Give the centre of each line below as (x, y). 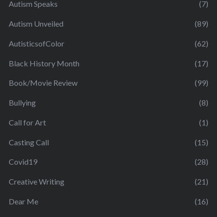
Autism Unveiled (36, 23)
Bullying (22, 103)
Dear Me (23, 201)
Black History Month (44, 63)
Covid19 (23, 162)
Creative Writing (36, 182)
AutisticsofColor (36, 43)
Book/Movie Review (43, 83)
